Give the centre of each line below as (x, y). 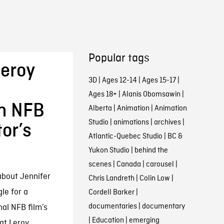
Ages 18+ (102, 94)
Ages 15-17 (159, 80)
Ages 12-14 (119, 80)
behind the (151, 150)
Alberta (100, 108)
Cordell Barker (111, 192)
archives (167, 122)
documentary (163, 206)
